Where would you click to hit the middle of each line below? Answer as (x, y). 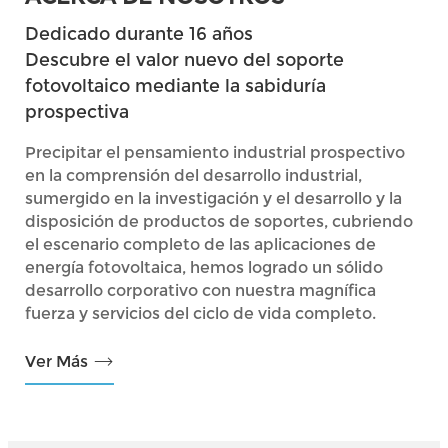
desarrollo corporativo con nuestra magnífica (201, 290)
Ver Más (57, 362)
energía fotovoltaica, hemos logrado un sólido (204, 267)
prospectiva (77, 111)
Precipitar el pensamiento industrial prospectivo (215, 152)
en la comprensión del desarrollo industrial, (194, 175)
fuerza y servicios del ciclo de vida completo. (201, 313)
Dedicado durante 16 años (139, 33)
